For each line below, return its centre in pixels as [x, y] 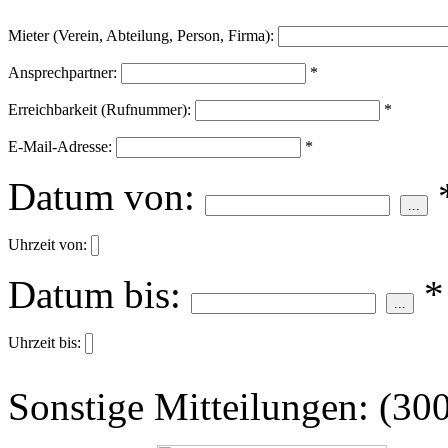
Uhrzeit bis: [44, 343]
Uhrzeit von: [47, 245]
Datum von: [101, 197]
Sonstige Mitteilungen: [193, 407]
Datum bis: [94, 295]
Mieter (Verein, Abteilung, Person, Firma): [141, 36]
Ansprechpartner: [62, 73]
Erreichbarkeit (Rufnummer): [99, 110]
